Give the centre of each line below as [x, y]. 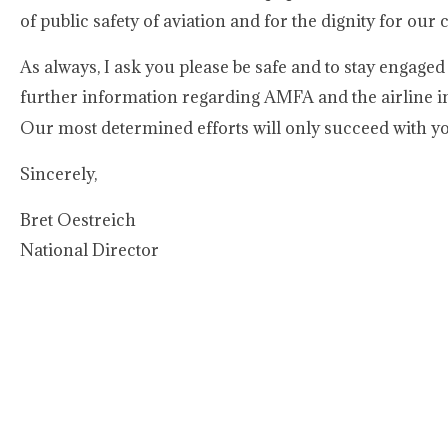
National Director [89, 250]
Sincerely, [58, 174]
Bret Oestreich [78, 220]
